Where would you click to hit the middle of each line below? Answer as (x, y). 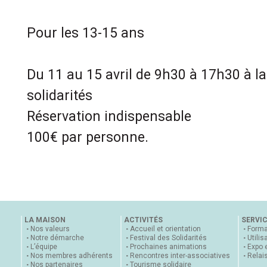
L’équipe (44, 247)
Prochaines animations (168, 247)
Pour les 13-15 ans (86, 33)
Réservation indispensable (109, 117)
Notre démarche (57, 238)
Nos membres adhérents (72, 256)
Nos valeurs (50, 229)
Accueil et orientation (165, 229)
